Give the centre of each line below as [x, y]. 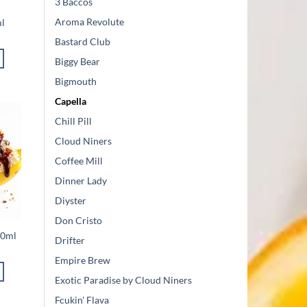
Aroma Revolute [89, 22]
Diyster [71, 201]
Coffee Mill [79, 161]
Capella [71, 101]
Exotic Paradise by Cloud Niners [123, 280]
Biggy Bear [77, 62]
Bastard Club [83, 42]
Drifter [70, 241]
